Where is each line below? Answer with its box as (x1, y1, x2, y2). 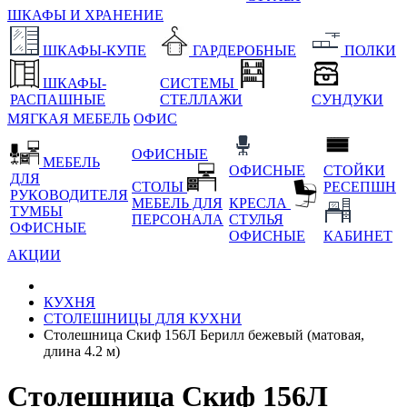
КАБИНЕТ (323, 228, 392, 244)
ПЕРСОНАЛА (132, 212, 223, 228)
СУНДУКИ (312, 92, 383, 108)
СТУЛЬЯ (229, 212, 283, 228)
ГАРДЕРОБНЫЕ (193, 43, 296, 59)
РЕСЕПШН (323, 179, 396, 195)
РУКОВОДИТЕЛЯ (10, 187, 128, 203)
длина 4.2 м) (44, 343, 120, 360)
